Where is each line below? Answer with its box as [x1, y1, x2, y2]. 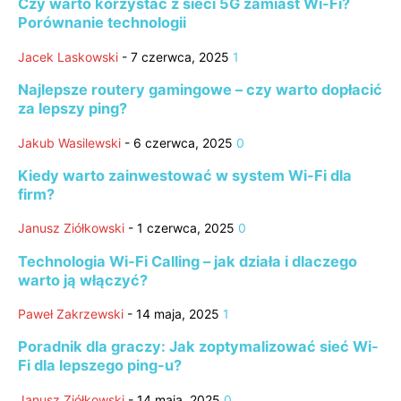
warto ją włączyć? [18, 270, 148, 289]
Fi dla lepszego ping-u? [18, 356, 182, 375]
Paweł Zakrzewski [18, 306, 124, 321]
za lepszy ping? [18, 99, 127, 118]
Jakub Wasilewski [18, 134, 121, 150]
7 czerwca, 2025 [131, 48, 229, 64]
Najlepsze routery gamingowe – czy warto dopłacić [18, 81, 382, 99]
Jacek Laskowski [18, 48, 118, 64]
